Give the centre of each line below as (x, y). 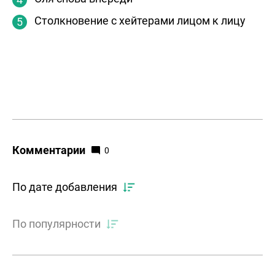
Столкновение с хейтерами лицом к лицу (140, 21)
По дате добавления (65, 187)
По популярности (56, 224)
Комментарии (49, 150)
